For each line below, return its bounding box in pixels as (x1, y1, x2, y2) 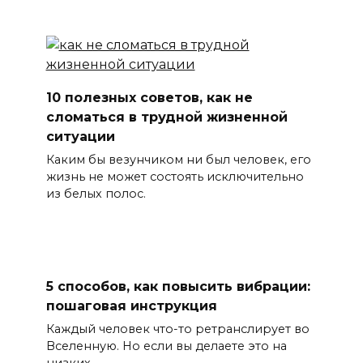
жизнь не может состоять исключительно (45, 169, 304, 184)
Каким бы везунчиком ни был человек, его (45, 152, 311, 167)
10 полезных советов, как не (45, 89, 253, 105)
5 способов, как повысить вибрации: (45, 278, 310, 294)
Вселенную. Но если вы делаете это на (45, 338, 287, 353)
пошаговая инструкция (45, 297, 217, 314)
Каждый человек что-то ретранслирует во (45, 321, 310, 336)
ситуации (45, 128, 115, 144)
